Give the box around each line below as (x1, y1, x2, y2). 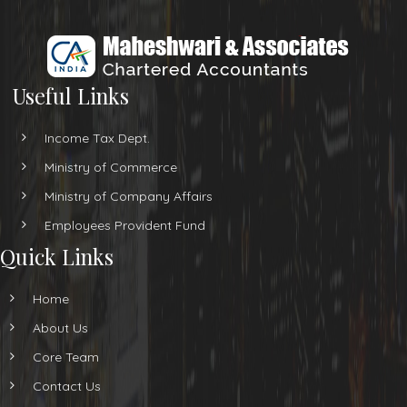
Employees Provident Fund (45, 217, 205, 233)
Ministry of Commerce (45, 159, 177, 175)
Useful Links (12, 82, 129, 110)
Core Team (33, 349, 99, 365)
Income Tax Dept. (45, 130, 150, 146)
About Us (33, 320, 88, 336)
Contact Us (33, 378, 101, 394)
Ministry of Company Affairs (45, 188, 213, 204)
